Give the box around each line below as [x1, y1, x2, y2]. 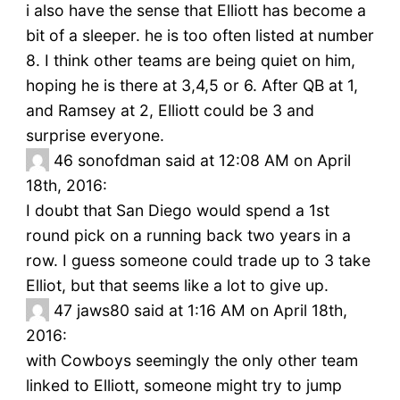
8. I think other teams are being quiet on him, [25, 51, 355, 71]
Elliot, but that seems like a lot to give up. [25, 276, 329, 296]
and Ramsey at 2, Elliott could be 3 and [25, 101, 314, 121]
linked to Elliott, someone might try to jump [25, 376, 342, 396]
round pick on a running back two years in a [25, 226, 351, 246]
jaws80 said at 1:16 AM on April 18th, [76, 301, 347, 321]
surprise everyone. [25, 126, 164, 146]
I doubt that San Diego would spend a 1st [25, 201, 329, 221]
